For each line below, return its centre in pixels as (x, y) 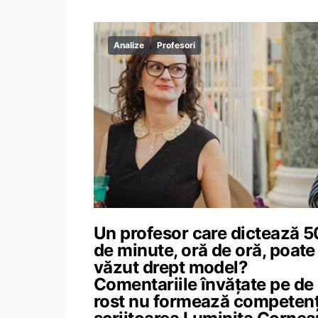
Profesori (176, 45)
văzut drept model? (171, 267)
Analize (129, 45)
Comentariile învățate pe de (204, 284)
